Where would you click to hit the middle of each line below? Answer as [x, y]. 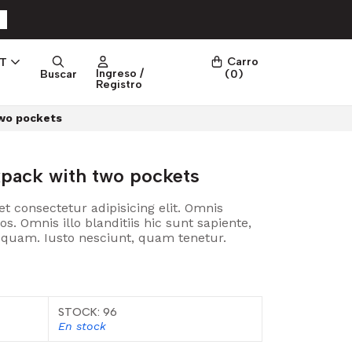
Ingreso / [120, 73]
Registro [119, 84]
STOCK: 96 [87, 312]
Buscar [58, 74]
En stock [82, 326]
